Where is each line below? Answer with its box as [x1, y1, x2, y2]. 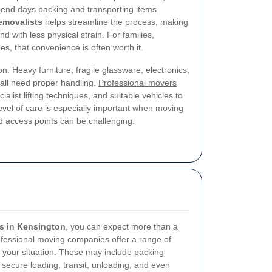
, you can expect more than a [66, 222, 178, 231]
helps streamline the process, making [42, 17, 188, 27]
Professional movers [98, 78, 177, 87]
